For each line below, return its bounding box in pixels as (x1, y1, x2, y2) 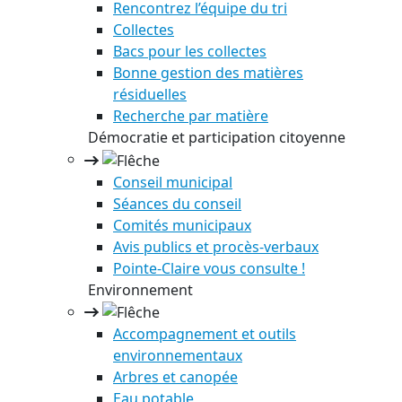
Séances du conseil (113, 193, 241, 214)
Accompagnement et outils (113, 324, 296, 345)
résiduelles (113, 83, 187, 104)
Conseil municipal (113, 171, 232, 192)
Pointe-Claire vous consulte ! (113, 258, 305, 278)
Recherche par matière (113, 105, 268, 126)
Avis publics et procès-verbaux (113, 236, 319, 257)
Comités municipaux (113, 214, 251, 235)
